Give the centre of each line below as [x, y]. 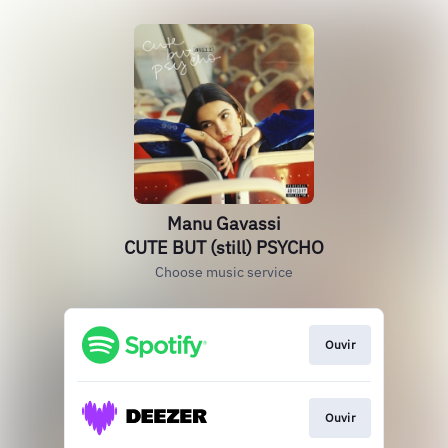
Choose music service [224, 272]
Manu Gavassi [224, 223]
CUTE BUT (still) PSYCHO [224, 247]
